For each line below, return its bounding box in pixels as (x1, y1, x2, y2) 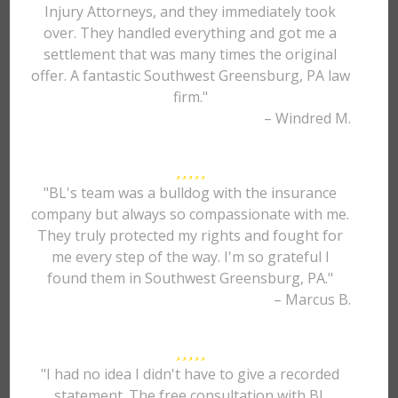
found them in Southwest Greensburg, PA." (47, 268, 334, 288)
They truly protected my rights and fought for (37, 226, 344, 245)
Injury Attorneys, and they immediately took (44, 2, 337, 21)
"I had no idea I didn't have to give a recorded (41, 364, 340, 384)
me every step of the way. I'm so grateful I (51, 247, 330, 267)
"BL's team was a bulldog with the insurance (44, 183, 338, 203)
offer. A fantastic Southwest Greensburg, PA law (30, 66, 350, 85)
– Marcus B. (273, 290, 351, 309)
